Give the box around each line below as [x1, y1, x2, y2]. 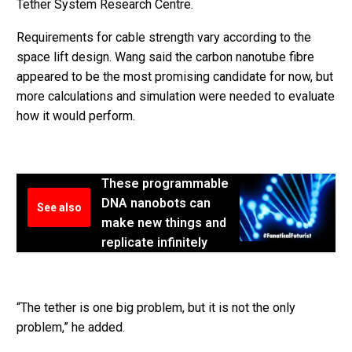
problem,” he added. [16, 320, 125, 335]
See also [36, 200, 82, 214]
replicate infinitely [101, 234, 207, 250]
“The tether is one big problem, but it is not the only [16, 300, 295, 316]
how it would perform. [16, 108, 135, 124]
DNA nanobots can [101, 195, 211, 211]
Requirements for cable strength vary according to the [16, 30, 311, 46]
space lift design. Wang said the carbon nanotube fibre [16, 49, 314, 65]
